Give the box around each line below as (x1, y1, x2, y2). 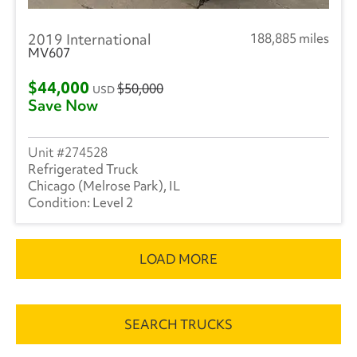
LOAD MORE (139, 249, 218, 268)
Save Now (28, 94, 98, 116)
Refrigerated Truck (28, 159, 139, 178)
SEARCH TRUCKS (124, 315, 233, 333)
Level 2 (92, 193, 133, 211)
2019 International (28, 29, 151, 50)
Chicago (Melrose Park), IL (28, 176, 180, 194)
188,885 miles (250, 29, 329, 48)
